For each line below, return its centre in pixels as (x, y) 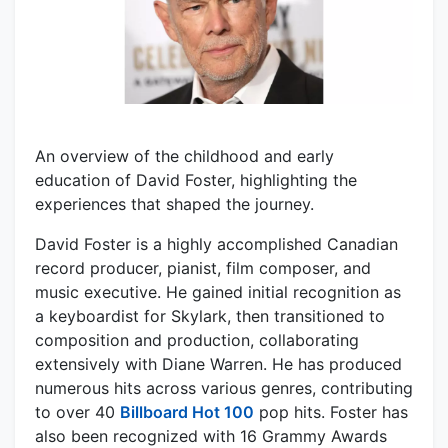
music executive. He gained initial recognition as (218, 291)
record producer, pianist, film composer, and (203, 267)
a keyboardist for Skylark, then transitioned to (210, 315)
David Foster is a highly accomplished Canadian (216, 243)
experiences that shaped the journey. (174, 203)
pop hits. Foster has (331, 411)
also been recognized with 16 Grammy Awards (211, 435)
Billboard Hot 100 (187, 411)
